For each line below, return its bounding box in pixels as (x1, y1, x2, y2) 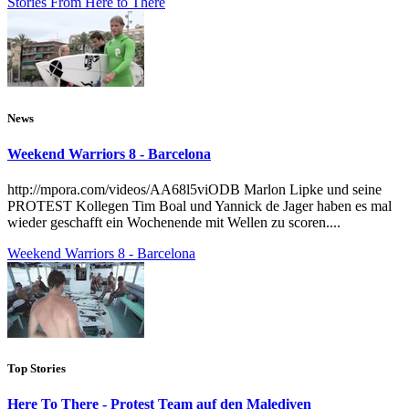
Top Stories (7, 362, 66, 376)
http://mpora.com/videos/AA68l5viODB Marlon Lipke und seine (7, 182, 382, 198)
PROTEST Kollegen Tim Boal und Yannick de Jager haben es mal (7, 198, 392, 215)
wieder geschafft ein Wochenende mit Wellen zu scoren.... (7, 215, 341, 231)
